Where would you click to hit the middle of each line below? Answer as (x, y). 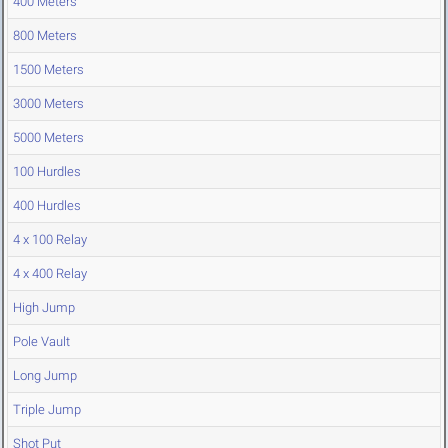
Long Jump (45, 376)
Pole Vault (41, 342)
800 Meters (45, 36)
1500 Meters (48, 70)
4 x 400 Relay (50, 274)
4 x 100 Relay (50, 240)
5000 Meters (48, 138)
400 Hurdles (47, 206)
